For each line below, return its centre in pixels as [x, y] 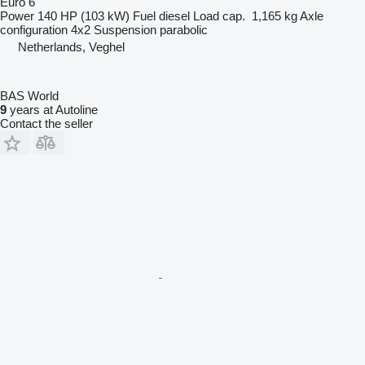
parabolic [184, 30]
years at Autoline [52, 110]
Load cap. [219, 16]
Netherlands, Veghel [71, 47]
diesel [174, 16]
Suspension [125, 30]
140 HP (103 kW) [84, 16]
